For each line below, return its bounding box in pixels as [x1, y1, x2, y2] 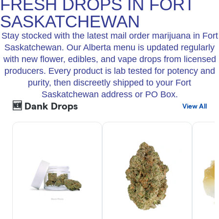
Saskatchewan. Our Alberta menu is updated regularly [4, 43, 215, 53]
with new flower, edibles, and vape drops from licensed [3, 54, 216, 65]
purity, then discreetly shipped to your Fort [28, 78, 191, 88]
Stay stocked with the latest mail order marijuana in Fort [1, 31, 218, 41]
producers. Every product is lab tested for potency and [4, 66, 215, 76]
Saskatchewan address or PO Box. [41, 89, 178, 100]
